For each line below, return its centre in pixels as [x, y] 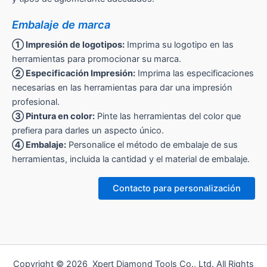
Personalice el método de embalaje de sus [152, 145]
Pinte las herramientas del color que [168, 116]
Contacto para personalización [177, 188]
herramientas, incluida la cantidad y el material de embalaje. [131, 159]
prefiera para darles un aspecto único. [88, 130]
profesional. [36, 102]
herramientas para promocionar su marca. [97, 59]
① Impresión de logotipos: [68, 44]
